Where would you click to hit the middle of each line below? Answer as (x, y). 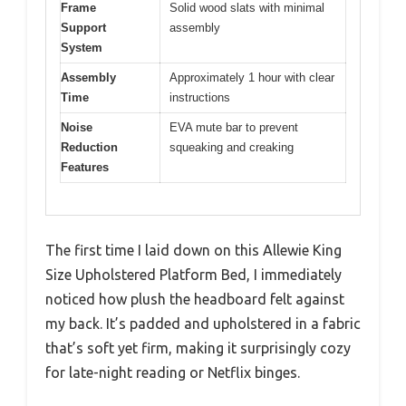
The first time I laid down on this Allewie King (193, 250)
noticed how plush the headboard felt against (195, 299)
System (82, 48)
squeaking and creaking (232, 148)
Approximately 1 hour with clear (252, 78)
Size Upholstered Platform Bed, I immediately (193, 274)
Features (85, 168)
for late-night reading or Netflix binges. (173, 372)
